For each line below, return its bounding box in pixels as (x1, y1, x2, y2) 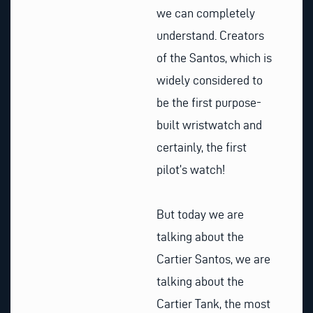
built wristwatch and (156, 118, 262, 132)
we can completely (156, 6, 255, 20)
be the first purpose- (156, 96, 261, 110)
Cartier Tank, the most (156, 296, 270, 310)
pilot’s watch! (156, 163, 225, 177)
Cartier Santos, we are (156, 252, 270, 265)
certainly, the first (156, 140, 247, 154)
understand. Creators (156, 29, 264, 43)
